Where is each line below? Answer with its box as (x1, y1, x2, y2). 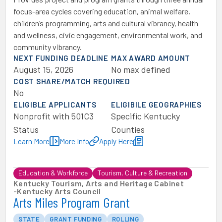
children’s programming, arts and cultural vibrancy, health (13, 18, 198, 28)
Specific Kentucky (111, 111, 180, 121)
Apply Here (99, 137, 133, 146)
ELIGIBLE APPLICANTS (13, 100, 97, 109)
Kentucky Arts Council (17, 186, 101, 196)
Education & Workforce (18, 168, 88, 177)
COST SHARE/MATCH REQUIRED (13, 77, 130, 86)
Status (13, 124, 39, 135)
